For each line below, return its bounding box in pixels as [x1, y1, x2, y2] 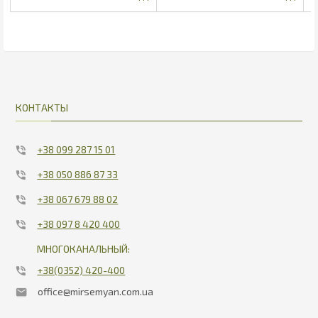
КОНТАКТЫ [16, 102, 69, 114]
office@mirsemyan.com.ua [38, 285, 154, 298]
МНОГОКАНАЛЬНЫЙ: [37, 243, 131, 256]
